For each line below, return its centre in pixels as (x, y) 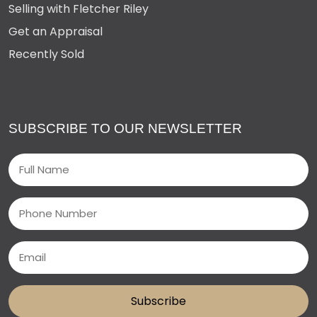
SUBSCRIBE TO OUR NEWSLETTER (125, 128)
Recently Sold (46, 54)
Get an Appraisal (56, 31)
